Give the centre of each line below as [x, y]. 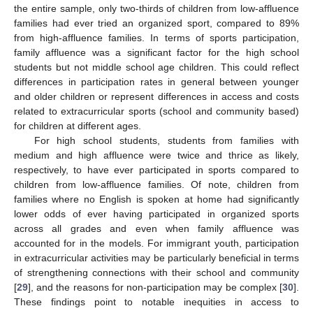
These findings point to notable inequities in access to [156, 302]
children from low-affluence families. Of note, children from [156, 185]
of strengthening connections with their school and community [156, 273]
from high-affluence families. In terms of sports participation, [156, 38]
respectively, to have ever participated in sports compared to [156, 170]
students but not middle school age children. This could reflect [156, 67]
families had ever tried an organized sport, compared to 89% [156, 23]
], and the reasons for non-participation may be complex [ [155, 287]
